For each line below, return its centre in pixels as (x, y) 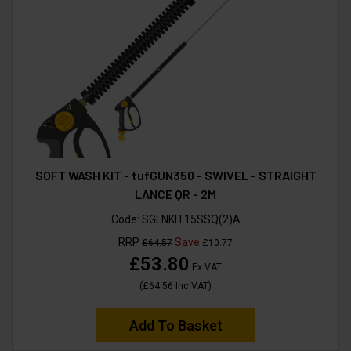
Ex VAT (206, 268)
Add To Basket (175, 326)
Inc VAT (191, 286)
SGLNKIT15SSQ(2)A (191, 220)
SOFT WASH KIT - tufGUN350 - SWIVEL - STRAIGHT (175, 175)
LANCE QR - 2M (175, 194)
